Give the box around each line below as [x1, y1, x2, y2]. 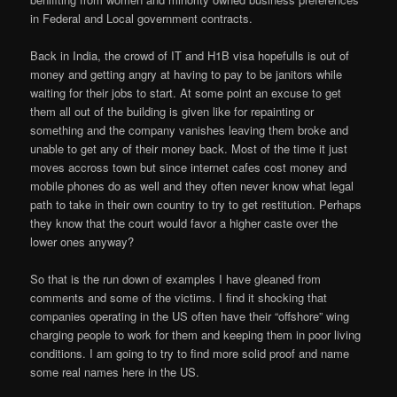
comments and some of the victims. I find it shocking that [30, 289, 328, 307]
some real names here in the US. [30, 363, 200, 381]
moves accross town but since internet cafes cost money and [30, 159, 347, 176]
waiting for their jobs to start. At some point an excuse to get [30, 84, 342, 102]
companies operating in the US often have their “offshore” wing [30, 307, 350, 325]
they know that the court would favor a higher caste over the [30, 214, 339, 232]
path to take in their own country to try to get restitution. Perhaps [30, 196, 362, 214]
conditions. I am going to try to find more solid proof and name [30, 345, 350, 362]
